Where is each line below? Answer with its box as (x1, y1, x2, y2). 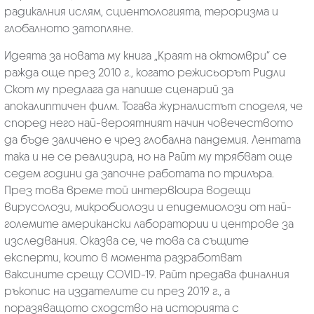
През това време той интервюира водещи (4, 182, 251, 198)
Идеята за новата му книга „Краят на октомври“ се (4, 48, 287, 63)
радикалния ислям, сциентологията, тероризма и (4, 4, 278, 19)
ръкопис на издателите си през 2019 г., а (4, 283, 230, 299)
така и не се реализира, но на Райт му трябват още (4, 149, 292, 164)
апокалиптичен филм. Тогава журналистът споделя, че (4, 98, 303, 114)
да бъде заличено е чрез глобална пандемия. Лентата (4, 132, 301, 147)
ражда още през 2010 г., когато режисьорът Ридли (4, 64, 285, 80)
